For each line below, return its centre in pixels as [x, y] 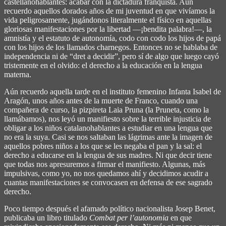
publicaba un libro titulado [47, 217]
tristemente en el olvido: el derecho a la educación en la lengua [103, 65]
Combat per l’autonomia [129, 217]
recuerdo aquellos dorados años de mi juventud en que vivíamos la [109, 11]
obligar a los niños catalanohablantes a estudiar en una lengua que [108, 128]
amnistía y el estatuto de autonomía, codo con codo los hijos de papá [112, 38]
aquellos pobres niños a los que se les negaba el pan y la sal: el [103, 146]
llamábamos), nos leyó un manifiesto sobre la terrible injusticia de [107, 119]
